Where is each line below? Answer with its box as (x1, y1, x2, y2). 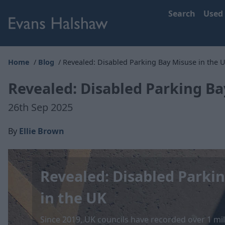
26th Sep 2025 (8, 100, 73, 114)
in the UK (40, 188, 106, 207)
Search (168, 8, 195, 19)
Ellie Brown (19, 126, 64, 137)
